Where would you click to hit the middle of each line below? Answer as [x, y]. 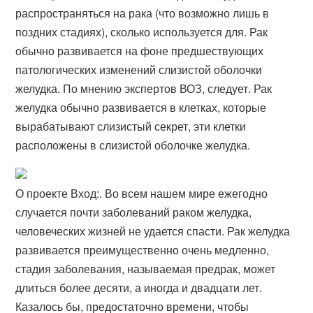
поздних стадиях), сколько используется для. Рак [142, 32]
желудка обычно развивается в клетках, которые [141, 107]
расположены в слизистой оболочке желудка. [133, 145]
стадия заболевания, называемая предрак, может [146, 269]
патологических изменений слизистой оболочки [139, 70]
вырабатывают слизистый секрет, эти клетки [131, 126]
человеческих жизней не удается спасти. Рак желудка [153, 231]
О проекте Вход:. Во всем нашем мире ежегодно [142, 193]
